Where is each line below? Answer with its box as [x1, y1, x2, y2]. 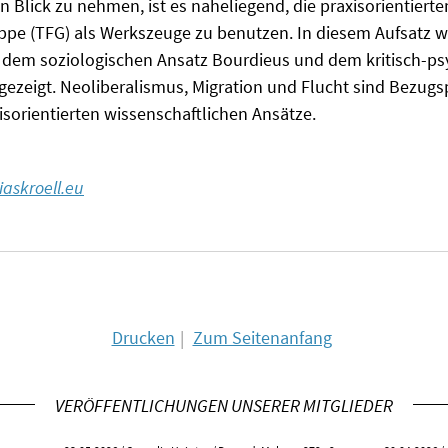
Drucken [111, 326, 175, 350]
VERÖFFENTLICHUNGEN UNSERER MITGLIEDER [55, 394, 393, 418]
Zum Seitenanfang [192, 326, 332, 350]
